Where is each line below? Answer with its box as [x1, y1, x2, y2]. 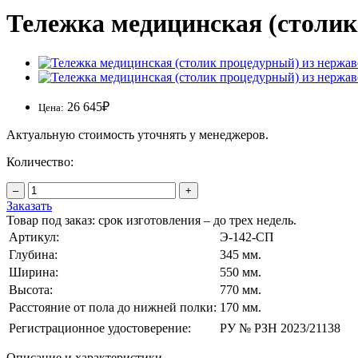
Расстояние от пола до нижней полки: [9, 300, 217, 314]
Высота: [9, 282, 53, 296]
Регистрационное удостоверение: [9, 320, 191, 335]
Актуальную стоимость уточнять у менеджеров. [6, 127, 268, 141]
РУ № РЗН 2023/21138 [220, 320, 340, 335]
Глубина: [9, 247, 58, 261]
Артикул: [9, 229, 59, 244]
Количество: [6, 154, 74, 169]
